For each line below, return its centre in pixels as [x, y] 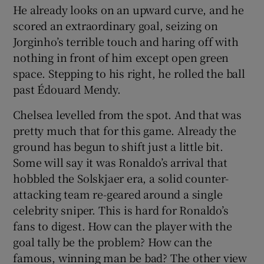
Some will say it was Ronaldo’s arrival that [120, 162]
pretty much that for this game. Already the [125, 130]
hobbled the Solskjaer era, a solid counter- [121, 178]
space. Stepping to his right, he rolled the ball [129, 73]
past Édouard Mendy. [67, 89]
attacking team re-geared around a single [118, 194]
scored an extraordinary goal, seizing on [115, 25]
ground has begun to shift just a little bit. [118, 146]
